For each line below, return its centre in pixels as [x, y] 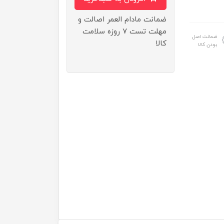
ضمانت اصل [205, 37]
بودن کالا [208, 45]
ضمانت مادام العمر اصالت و [122, 20]
